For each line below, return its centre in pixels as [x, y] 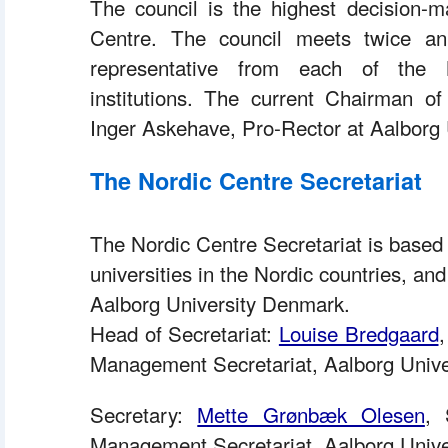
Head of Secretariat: [184, 333]
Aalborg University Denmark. [223, 303]
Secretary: [144, 414]
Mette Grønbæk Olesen [311, 414]
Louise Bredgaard [358, 333]
